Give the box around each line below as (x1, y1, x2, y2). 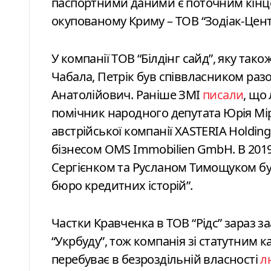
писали (203, 86, 244, 103)
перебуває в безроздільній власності (51, 250, 261, 267)
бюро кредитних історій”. (51, 177, 193, 194)
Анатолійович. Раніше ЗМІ (51, 86, 203, 103)
